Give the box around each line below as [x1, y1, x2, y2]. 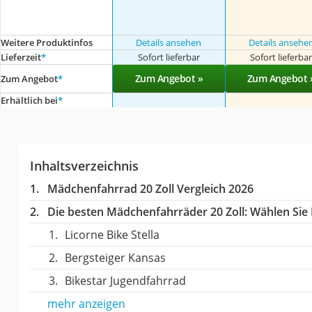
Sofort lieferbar [137, 51, 200, 64]
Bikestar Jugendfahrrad [64, 273, 186, 289]
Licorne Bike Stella [64, 227, 159, 243]
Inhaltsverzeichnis [29, 157, 139, 175]
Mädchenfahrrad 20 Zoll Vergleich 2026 [47, 181, 253, 197]
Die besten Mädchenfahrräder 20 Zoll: [47, 204, 247, 220]
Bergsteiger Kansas [64, 250, 166, 266]
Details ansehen [136, 36, 202, 49]
